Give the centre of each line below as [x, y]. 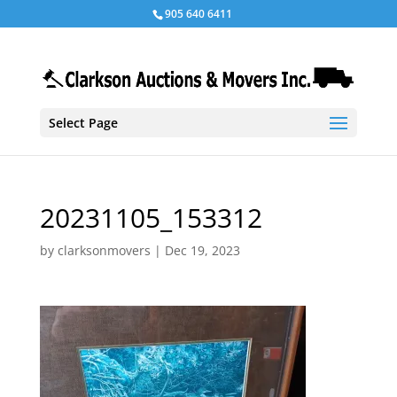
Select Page [83, 122]
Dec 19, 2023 [202, 250]
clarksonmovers [104, 250]
